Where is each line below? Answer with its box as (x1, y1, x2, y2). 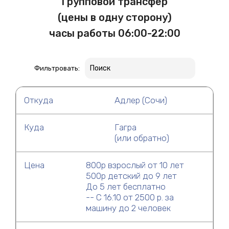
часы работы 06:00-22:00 (49, 27, 180, 39)
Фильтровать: (34, 64, 80, 72)
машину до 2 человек (85, 202, 171, 213)
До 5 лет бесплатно (85, 181, 166, 192)
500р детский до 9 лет (85, 170, 177, 181)
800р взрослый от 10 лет (85, 159, 184, 170)
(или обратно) (114, 132, 169, 143)
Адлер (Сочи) (114, 95, 167, 105)
